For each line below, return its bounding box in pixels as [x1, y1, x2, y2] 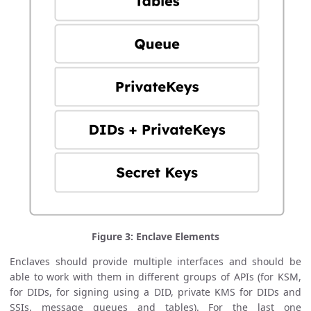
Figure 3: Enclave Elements [92, 230, 219, 244]
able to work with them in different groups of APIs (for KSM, [10, 270, 301, 284]
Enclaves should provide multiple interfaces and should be [10, 255, 301, 269]
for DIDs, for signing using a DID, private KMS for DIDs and [10, 285, 301, 299]
